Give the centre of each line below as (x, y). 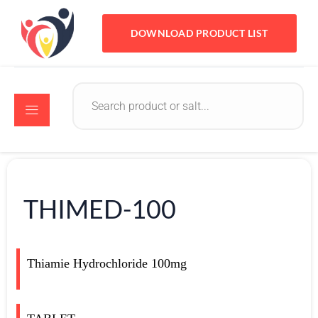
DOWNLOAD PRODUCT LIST (199, 33)
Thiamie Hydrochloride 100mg (107, 264)
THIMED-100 (100, 209)
